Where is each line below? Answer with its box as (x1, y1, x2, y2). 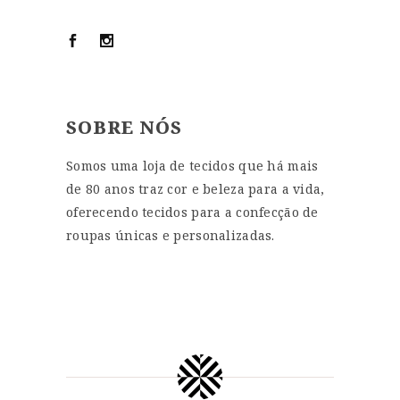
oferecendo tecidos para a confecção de (66, 204, 319, 221)
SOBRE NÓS (66, 115, 182, 140)
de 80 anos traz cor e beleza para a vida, (66, 180, 325, 198)
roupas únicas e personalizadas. (66, 227, 275, 245)
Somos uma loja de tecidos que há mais (66, 157, 319, 175)
